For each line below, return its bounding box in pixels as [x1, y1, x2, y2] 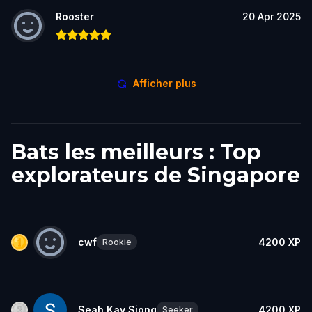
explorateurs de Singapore [11, 162, 300, 188]
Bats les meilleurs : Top [11, 139, 261, 165]
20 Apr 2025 [242, 10, 301, 22]
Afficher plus [132, 77, 196, 89]
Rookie [102, 237, 132, 248]
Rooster [56, 10, 94, 22]
